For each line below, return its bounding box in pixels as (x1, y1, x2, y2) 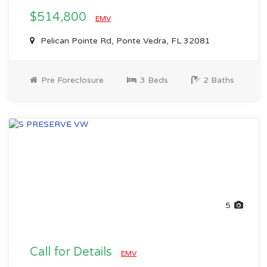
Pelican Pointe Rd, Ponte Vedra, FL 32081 (38, 36, 210, 46)
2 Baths (201, 75, 234, 85)
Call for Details (30, 245, 115, 259)
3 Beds (138, 75, 168, 85)
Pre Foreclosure (39, 75, 104, 85)
